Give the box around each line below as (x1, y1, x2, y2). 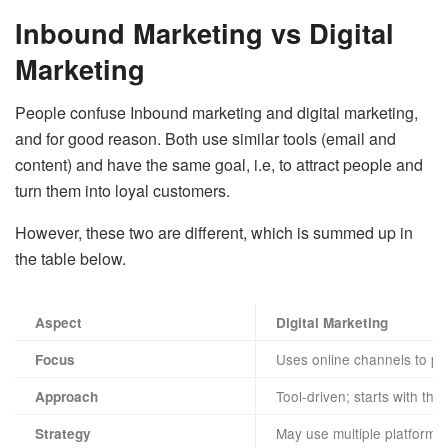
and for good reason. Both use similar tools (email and (15, 127, 396, 151)
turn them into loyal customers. (15, 179, 230, 203)
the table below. (15, 247, 126, 271)
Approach (35, 387, 98, 407)
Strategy (35, 424, 91, 444)
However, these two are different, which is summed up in (15, 221, 413, 245)
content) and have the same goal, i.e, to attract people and (15, 153, 423, 177)
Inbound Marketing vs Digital (15, 12, 394, 52)
